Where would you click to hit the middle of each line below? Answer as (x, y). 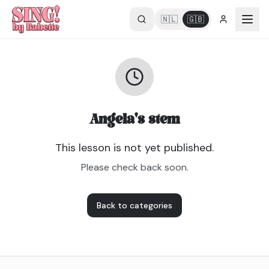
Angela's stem (134, 120)
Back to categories (134, 205)
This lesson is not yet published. (134, 148)
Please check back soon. (134, 167)
